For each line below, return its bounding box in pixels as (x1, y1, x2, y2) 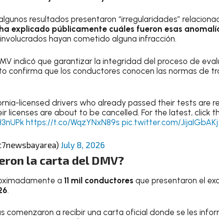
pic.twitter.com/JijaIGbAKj (121, 117, 218, 127)
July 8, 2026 (60, 139, 105, 150)
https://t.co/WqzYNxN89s (25, 117, 120, 127)
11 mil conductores (64, 175, 133, 185)
